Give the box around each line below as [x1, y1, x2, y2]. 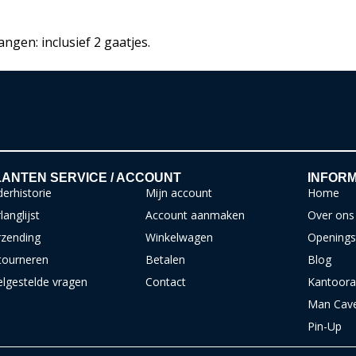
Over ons [307, 207, 354, 222]
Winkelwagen [145, 229, 214, 245]
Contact [145, 273, 187, 289]
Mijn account [145, 184, 213, 200]
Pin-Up [307, 318, 342, 334]
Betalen [145, 251, 186, 267]
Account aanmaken [145, 207, 246, 222]
